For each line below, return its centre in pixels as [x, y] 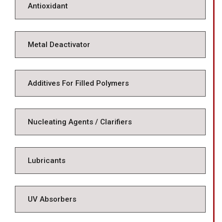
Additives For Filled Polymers [78, 83]
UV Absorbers [52, 199]
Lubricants [47, 161]
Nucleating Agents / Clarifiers [80, 122]
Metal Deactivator [59, 45]
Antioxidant [48, 6]
